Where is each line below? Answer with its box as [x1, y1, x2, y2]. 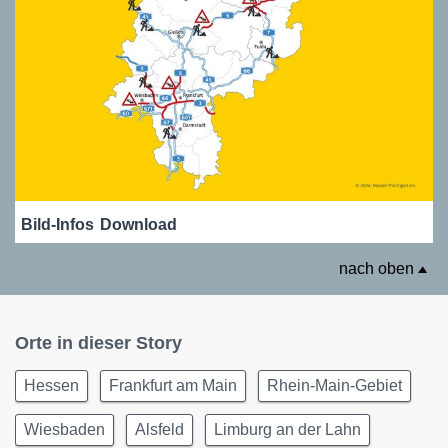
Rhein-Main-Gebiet [267, 377, 402, 395]
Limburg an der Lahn [214, 421, 361, 439]
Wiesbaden [24, 421, 105, 439]
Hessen [24, 377, 79, 395]
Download [100, 216, 177, 234]
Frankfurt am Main [109, 377, 237, 395]
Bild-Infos [21, 216, 94, 234]
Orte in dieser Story [15, 333, 182, 354]
